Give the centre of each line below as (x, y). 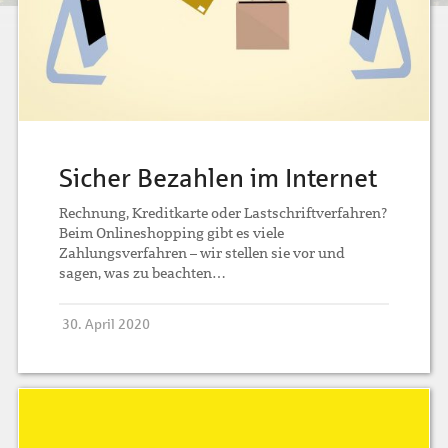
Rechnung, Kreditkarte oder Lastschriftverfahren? (223, 212)
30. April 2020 (106, 324)
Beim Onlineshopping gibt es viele (172, 232)
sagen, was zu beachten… (143, 272)
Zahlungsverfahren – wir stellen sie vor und (202, 252)
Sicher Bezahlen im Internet (218, 177)
